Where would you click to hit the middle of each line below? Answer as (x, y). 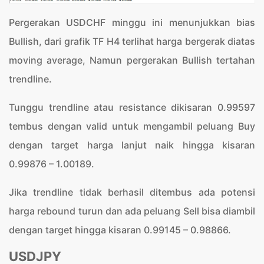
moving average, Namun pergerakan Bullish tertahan (132, 60)
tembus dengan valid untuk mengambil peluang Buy (132, 126)
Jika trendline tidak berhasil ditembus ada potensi (132, 192)
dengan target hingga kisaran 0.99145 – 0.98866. (120, 230)
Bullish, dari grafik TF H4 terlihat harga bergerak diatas (132, 42)
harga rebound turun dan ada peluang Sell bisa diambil (132, 211)
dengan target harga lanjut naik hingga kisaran (132, 145)
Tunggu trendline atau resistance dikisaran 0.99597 (132, 108)
